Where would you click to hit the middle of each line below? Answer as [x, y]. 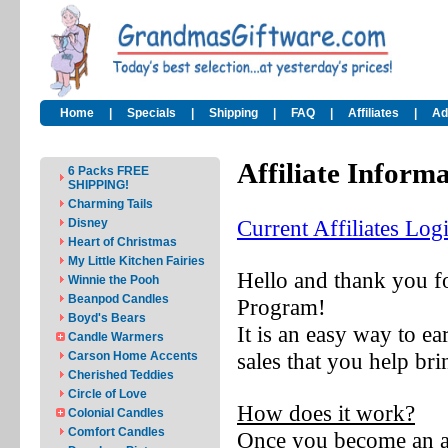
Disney [88, 223]
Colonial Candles [116, 413]
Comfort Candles [116, 432]
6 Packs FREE [108, 171]
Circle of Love [107, 394]
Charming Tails [110, 204]
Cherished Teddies [121, 375]
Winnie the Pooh [113, 280]
